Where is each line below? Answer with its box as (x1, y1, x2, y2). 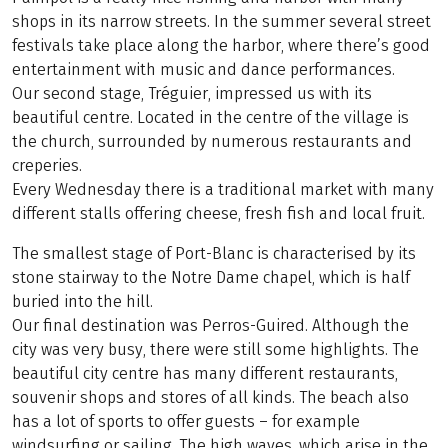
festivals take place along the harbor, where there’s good (12, 36, 430, 56)
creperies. (12, 156, 82, 176)
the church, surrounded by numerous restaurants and (12, 132, 412, 152)
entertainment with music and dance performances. (12, 60, 395, 80)
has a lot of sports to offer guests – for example (12, 412, 360, 432)
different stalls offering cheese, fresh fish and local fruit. (12, 204, 425, 224)
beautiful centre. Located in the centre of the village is (12, 108, 409, 128)
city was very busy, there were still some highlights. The (12, 340, 419, 360)
